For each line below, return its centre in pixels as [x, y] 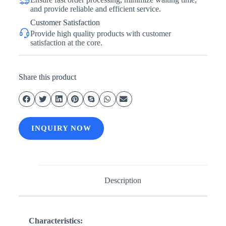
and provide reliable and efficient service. [95, 9]
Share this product [47, 77]
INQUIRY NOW [61, 128]
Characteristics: [55, 220]
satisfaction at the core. [66, 42]
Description [123, 180]
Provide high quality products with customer [100, 33]
